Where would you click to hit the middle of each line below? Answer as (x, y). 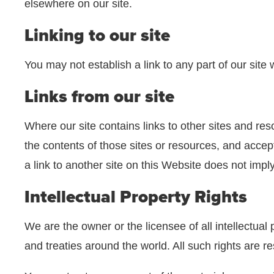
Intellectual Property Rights (136, 197)
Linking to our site (97, 35)
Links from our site (99, 97)
